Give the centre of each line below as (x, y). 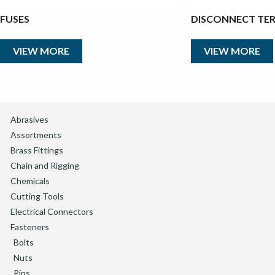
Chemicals (30, 180)
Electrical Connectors (52, 211)
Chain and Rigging (45, 165)
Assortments (36, 134)
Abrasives (29, 119)
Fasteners (30, 227)
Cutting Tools (37, 196)
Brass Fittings (37, 150)
